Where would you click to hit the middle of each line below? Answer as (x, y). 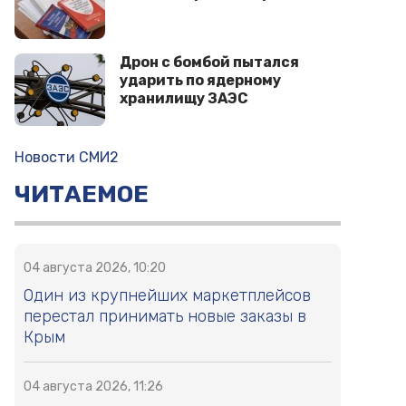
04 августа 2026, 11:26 (93, 387)
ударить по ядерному (200, 81)
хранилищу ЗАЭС (184, 99)
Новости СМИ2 (67, 158)
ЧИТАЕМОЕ (82, 195)
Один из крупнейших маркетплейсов (167, 296)
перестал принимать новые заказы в (165, 317)
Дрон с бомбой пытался (209, 63)
